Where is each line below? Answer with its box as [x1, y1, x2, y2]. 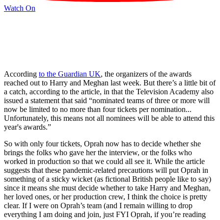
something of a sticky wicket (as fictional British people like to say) [4, 174, 211, 183]
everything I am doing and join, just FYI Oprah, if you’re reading [4, 210, 206, 219]
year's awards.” [4, 122, 51, 131]
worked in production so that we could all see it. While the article [4, 157, 205, 165]
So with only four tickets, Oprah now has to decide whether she [4, 139, 201, 148]
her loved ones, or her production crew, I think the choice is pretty [4, 192, 207, 201]
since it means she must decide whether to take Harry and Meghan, [4, 183, 211, 192]
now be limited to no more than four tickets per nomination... [4, 105, 192, 113]
